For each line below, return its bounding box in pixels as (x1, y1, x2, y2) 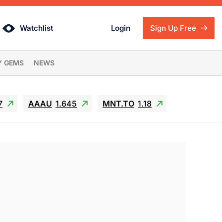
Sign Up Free (150, 23, 198, 33)
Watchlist (19, 23, 53, 33)
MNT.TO (103, 99, 134, 109)
